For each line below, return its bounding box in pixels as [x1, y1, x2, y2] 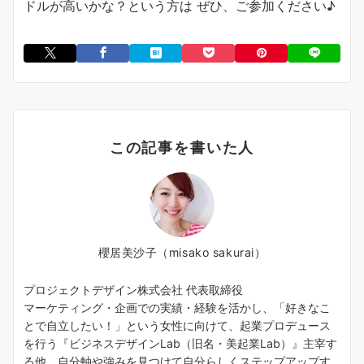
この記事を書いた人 [109, 138, 255, 157]
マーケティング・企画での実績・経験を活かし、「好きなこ [24, 301, 331, 315]
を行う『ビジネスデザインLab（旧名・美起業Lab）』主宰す [24, 336, 337, 351]
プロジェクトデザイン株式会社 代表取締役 [24, 283, 254, 297]
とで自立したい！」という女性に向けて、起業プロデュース [24, 318, 331, 333]
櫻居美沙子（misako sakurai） [97, 245, 266, 260]
